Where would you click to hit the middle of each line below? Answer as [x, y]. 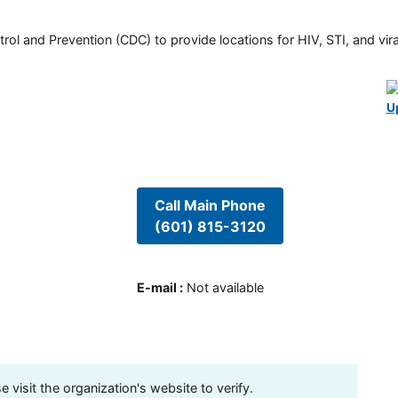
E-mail [156, 288]
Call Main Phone [210, 205]
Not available [225, 288]
